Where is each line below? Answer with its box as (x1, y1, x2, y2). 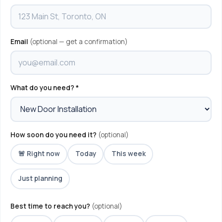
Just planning (18, 174, 62, 183)
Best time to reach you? (10, 201, 92, 211)
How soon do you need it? (10, 130, 98, 139)
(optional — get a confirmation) (30, 37, 128, 46)
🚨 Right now (18, 149, 60, 158)
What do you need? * (10, 83, 79, 92)
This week (111, 149, 146, 158)
